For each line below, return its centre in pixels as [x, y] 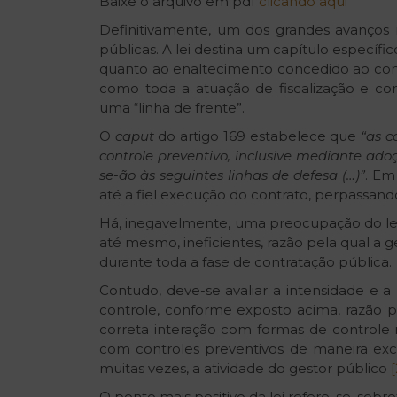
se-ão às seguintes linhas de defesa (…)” [233, 175]
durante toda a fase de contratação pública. [245, 262]
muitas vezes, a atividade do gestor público [245, 369]
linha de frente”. [191, 108]
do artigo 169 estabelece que [257, 136]
